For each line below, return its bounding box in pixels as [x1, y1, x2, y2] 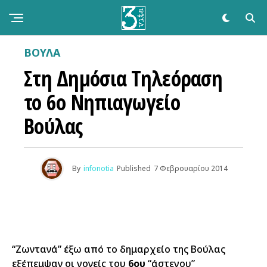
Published [116, 163, 151, 173]
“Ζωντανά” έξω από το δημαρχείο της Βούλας [12, 243, 225, 256]
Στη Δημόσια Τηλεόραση [24, 64, 222, 93]
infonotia [83, 163, 114, 173]
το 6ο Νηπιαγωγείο [24, 88, 180, 117]
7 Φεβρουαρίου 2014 [153, 163, 228, 173]
